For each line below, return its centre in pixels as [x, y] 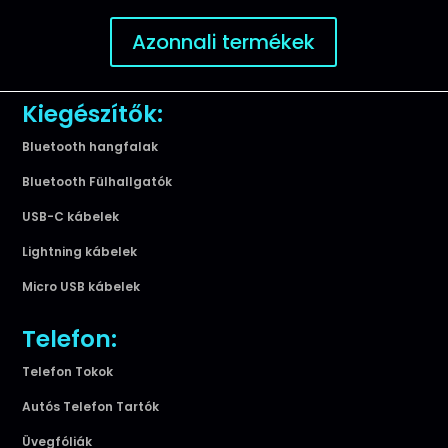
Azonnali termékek [224, 41]
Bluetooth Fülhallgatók [97, 181]
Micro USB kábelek [81, 286]
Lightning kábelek [80, 251]
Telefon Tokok [68, 371]
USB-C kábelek [71, 216]
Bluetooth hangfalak [90, 146]
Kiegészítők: [93, 113]
